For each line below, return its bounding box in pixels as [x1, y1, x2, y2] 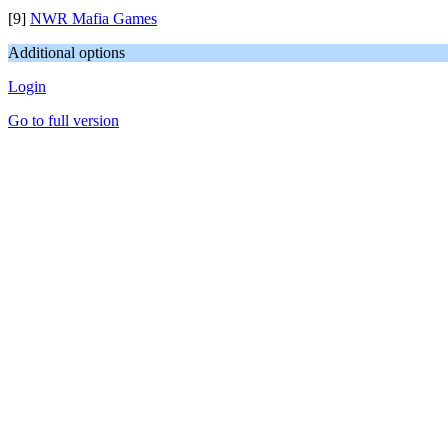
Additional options [8, 44, 125, 61]
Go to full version [8, 112, 119, 129]
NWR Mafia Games [30, 10, 157, 27]
